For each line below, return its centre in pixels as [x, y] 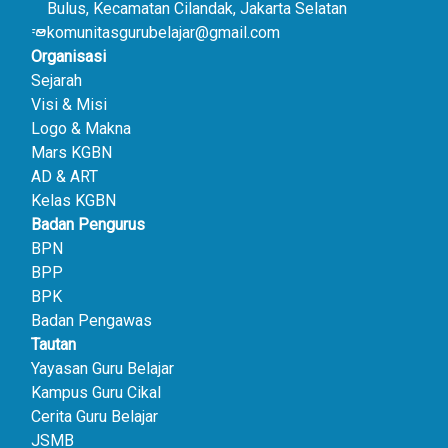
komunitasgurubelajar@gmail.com [164, 33]
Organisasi [69, 57]
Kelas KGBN [74, 201]
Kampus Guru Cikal [96, 393]
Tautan [54, 345]
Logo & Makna [81, 129]
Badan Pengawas [92, 321]
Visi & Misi [69, 105]
